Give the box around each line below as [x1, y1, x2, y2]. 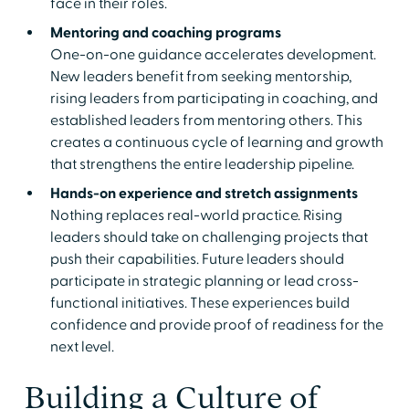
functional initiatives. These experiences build [49, 293, 350, 312]
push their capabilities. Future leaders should [49, 249, 344, 268]
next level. [49, 337, 114, 356]
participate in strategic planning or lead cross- [49, 271, 359, 290]
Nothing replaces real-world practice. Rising [49, 205, 342, 225]
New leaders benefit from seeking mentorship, [49, 67, 351, 86]
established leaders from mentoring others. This [49, 110, 362, 130]
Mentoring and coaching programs [49, 23, 281, 42]
